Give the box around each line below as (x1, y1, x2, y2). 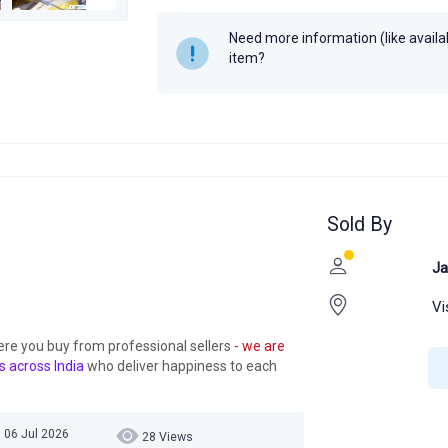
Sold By (326, 212, 392, 236)
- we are (233, 337, 285, 354)
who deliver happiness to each (83, 357, 277, 374)
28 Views (141, 429, 193, 444)
